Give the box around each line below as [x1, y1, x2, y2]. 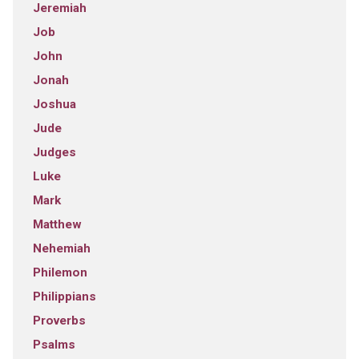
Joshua [32, 96, 76, 111]
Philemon [32, 264, 87, 280]
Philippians [32, 288, 96, 304]
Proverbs [32, 313, 86, 328]
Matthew [32, 216, 82, 232]
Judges [32, 144, 76, 159]
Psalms [32, 337, 75, 352]
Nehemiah [32, 240, 91, 256]
